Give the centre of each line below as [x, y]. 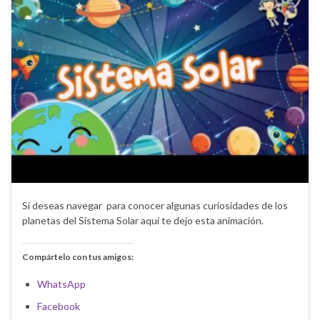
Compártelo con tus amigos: [78, 256]
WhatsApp [61, 284]
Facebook [59, 306]
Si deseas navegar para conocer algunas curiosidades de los [155, 205]
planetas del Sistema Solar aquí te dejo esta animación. [143, 220]
